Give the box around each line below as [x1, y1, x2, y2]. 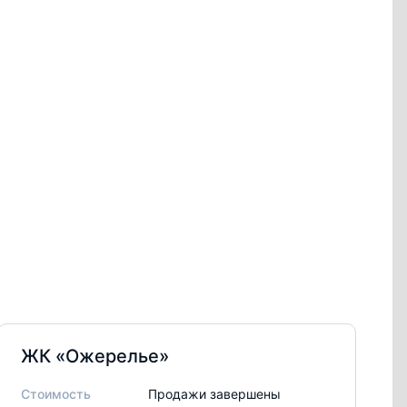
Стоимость [21, 386, 92, 402]
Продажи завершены [148, 386, 282, 402]
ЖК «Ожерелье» [21, 345, 170, 367]
